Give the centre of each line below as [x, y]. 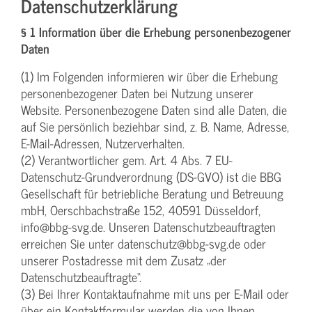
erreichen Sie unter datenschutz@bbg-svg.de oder [143, 244]
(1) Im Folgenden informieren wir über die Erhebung [149, 77]
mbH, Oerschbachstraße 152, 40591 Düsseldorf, [141, 210]
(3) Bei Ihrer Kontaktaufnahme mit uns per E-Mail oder [155, 294]
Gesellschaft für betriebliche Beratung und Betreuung [152, 194]
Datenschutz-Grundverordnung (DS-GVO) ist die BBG [151, 177]
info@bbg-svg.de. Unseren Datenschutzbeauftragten [148, 227]
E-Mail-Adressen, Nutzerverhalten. [103, 143]
